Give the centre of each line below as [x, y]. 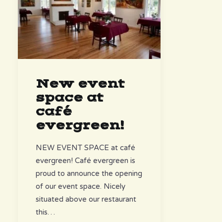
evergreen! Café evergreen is [85, 160]
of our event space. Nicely [81, 186]
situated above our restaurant [86, 199]
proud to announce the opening [89, 173]
